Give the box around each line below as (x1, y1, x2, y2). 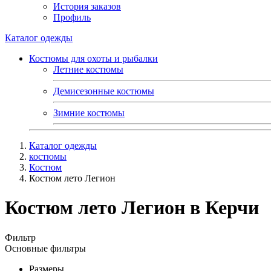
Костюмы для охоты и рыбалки (29, 53, 158, 64)
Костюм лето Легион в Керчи (5, 197, 259, 219)
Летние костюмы (53, 64, 123, 74)
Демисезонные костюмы (53, 86, 154, 96)
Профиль (53, 12, 91, 22)
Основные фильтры (5, 243, 86, 253)
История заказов (53, 1, 121, 11)
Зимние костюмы (53, 108, 125, 118)
